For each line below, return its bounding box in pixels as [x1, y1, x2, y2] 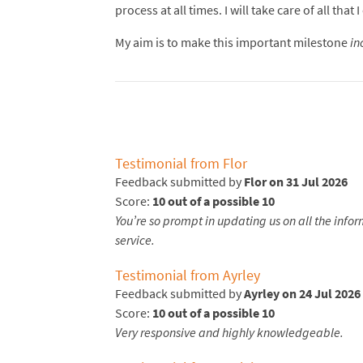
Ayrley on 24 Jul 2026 [244, 285, 361, 302]
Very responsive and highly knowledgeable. [115, 324, 344, 341]
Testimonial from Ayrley [115, 266, 260, 285]
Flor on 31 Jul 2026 [244, 173, 348, 190]
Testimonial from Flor [115, 154, 247, 173]
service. [115, 232, 155, 249]
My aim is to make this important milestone [115, 34, 350, 51]
